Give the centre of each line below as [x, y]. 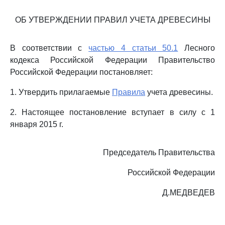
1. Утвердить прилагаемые [61, 92]
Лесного [197, 48]
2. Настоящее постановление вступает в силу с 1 [113, 112]
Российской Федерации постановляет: [81, 72]
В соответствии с [49, 48]
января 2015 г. [37, 124]
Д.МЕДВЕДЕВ [189, 193]
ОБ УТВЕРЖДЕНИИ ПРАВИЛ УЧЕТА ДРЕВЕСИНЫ [113, 20]
